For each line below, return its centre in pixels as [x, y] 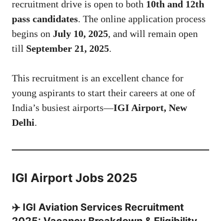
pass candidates [45, 19]
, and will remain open [153, 34]
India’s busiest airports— [63, 108]
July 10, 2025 [80, 34]
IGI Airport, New [150, 108]
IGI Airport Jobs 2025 [74, 178]
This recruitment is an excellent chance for [98, 78]
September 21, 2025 [68, 49]
